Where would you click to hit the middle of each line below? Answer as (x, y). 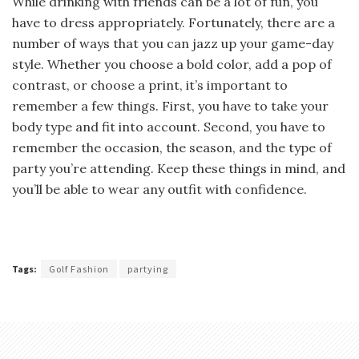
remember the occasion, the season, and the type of (172, 147)
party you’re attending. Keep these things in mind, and (179, 168)
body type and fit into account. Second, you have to (169, 126)
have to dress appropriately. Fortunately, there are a (173, 22)
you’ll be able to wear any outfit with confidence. (159, 189)
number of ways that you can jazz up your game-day (173, 43)
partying (148, 268)
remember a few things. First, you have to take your (170, 105)
